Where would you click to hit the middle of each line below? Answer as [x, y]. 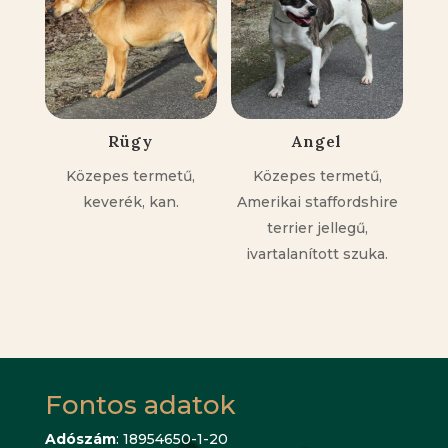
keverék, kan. [130, 201]
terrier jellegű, [317, 227]
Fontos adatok [140, 405]
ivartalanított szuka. [317, 253]
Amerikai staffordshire [317, 201]
